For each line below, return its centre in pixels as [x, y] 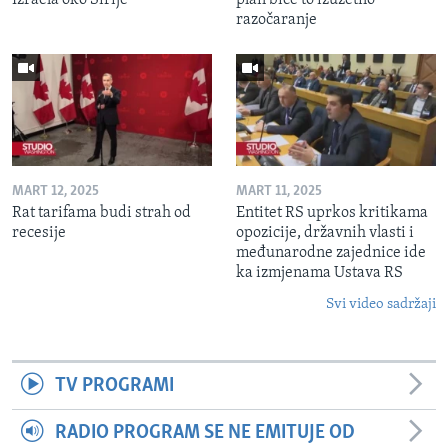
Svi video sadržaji [381, 305]
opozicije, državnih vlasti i [325, 233]
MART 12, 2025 [55, 192]
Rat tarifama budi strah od [101, 213]
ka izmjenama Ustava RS [319, 273]
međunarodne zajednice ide [331, 253]
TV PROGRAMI [114, 386]
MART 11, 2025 [279, 192]
